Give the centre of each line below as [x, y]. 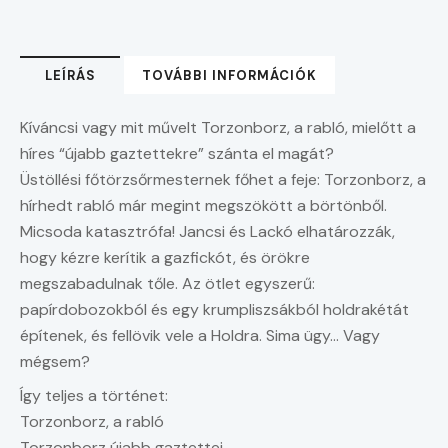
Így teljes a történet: [94, 395]
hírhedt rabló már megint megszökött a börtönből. [203, 205]
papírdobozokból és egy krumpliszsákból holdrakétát [214, 309]
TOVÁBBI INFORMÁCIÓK [229, 75]
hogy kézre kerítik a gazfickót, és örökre [165, 257]
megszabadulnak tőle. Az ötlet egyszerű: [167, 283]
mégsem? [55, 361]
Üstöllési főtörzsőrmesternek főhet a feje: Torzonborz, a [223, 179]
